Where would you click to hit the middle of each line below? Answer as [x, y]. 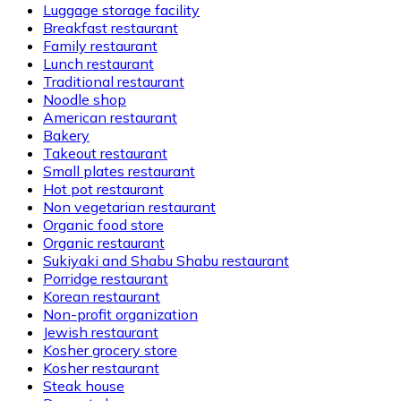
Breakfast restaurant [111, 27]
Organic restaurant [104, 242]
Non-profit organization [120, 314]
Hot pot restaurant [103, 188]
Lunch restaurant [98, 63]
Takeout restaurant [105, 153]
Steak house [84, 385]
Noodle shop [85, 99]
